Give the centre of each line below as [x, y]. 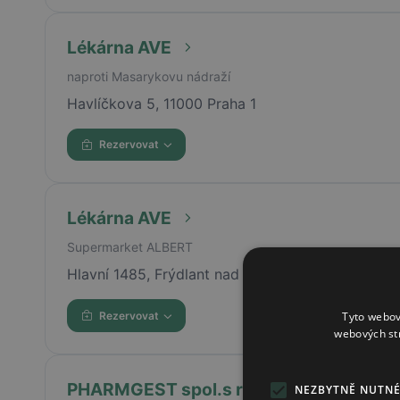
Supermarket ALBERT [129, 247]
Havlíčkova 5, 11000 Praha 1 [161, 103]
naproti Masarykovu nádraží [148, 76]
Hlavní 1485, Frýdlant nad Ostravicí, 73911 [208, 275]
